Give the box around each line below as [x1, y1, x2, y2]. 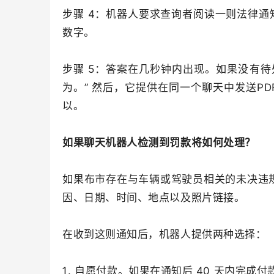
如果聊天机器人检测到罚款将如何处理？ [62, 136, 256, 149]
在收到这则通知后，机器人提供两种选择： [62, 228, 267, 240]
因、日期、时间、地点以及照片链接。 [62, 191, 245, 204]
